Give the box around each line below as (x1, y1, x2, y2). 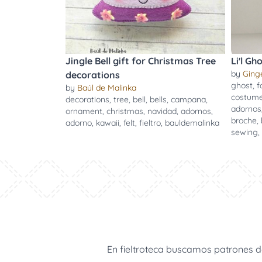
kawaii (96, 118, 119, 128)
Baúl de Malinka (77, 82, 136, 93)
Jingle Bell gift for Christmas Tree (65, 55, 216, 67)
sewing (230, 127, 258, 137)
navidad (147, 106, 177, 116)
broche (230, 115, 257, 126)
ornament (65, 106, 102, 116)
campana (171, 94, 206, 105)
